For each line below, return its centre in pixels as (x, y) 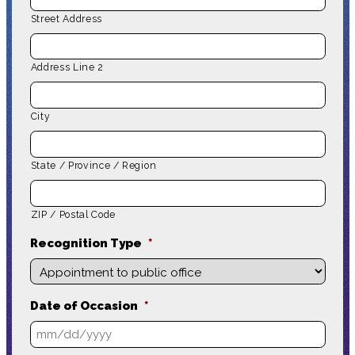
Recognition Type (86, 243)
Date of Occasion (84, 306)
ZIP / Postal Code (73, 214)
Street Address (66, 19)
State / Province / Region (94, 165)
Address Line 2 (67, 68)
